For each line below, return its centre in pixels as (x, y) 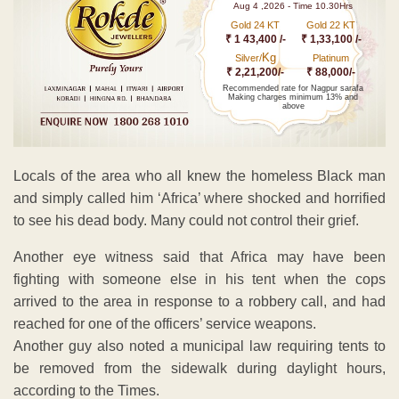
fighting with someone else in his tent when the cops (199, 279)
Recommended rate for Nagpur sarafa (293, 89)
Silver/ (248, 58)
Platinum (331, 58)
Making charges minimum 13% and (293, 98)
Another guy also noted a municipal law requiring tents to (199, 346)
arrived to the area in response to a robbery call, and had (199, 301)
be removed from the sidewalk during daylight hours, (199, 368)
